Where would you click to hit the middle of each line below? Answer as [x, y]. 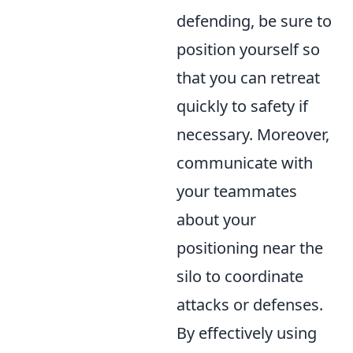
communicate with [245, 163]
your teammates [237, 191]
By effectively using [247, 333]
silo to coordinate [240, 276]
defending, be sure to [254, 21]
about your [216, 219]
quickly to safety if [242, 106]
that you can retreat [248, 78]
